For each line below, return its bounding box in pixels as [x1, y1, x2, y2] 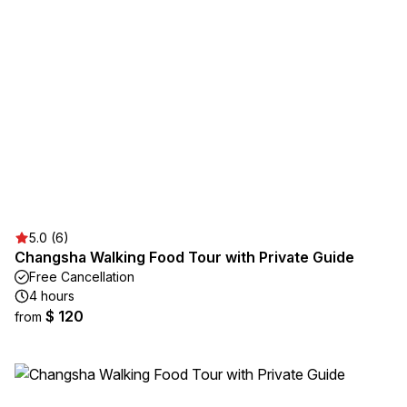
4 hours [29, 288, 74, 303]
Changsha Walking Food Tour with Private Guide [15, 248, 354, 266]
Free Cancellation [29, 269, 134, 284]
